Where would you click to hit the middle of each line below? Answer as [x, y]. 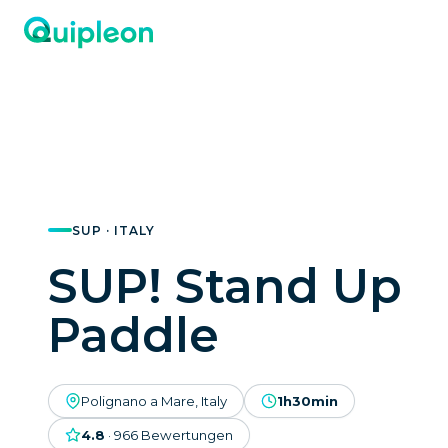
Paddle [133, 334]
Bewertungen [187, 434]
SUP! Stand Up [225, 285]
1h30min [307, 400]
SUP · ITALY [113, 230]
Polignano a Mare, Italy [154, 400]
